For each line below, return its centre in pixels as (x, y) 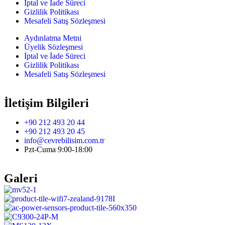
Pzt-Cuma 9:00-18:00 (58, 150)
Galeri (21, 179)
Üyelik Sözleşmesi (53, 47)
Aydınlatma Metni (53, 38)
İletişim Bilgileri (46, 103)
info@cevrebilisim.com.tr (64, 141)
